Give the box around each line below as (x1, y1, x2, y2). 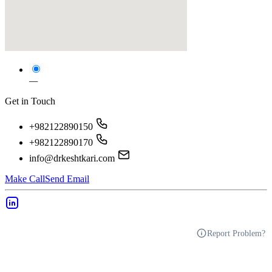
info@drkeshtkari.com (29, 153, 115, 164)
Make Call (5, 174, 45, 185)
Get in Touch (5, 96, 55, 107)
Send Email (45, 174, 89, 185)
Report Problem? (206, 228, 265, 238)
